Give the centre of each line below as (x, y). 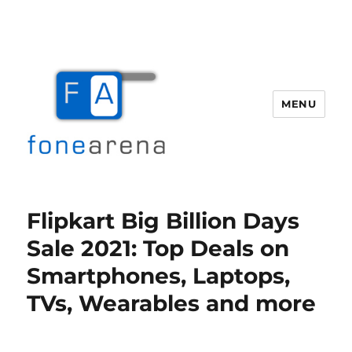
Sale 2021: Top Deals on (158, 248)
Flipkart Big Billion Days (163, 221)
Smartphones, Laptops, (159, 276)
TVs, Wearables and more (172, 303)
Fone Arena (82, 196)
